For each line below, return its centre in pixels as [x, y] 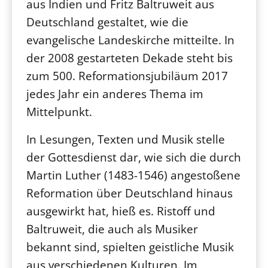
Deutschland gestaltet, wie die [107, 22]
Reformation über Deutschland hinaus [130, 193]
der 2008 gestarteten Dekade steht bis [130, 58]
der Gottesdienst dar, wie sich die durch [134, 157]
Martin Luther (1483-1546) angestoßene [133, 175]
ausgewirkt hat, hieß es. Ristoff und [121, 211]
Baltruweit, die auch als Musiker [112, 229]
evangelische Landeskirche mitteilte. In [130, 40]
